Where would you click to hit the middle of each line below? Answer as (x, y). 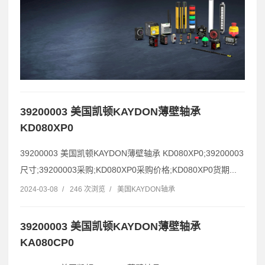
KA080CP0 (47, 243)
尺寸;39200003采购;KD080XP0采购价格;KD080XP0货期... (128, 170)
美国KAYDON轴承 (146, 190)
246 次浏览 (88, 190)
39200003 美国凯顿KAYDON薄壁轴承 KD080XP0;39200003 (132, 153)
